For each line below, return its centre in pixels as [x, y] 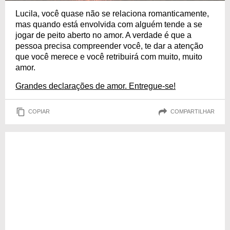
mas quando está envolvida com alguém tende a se [109, 24]
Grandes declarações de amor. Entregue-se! [95, 86]
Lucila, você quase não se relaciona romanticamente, [112, 13]
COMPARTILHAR [193, 112]
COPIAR [39, 112]
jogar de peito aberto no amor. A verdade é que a [103, 35]
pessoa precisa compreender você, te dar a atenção [109, 46]
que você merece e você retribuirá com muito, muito [109, 56]
